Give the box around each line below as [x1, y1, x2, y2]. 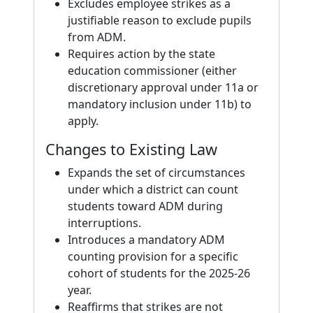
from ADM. [68, 29, 126, 45]
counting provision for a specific [68, 249, 238, 264]
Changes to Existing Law [45, 139, 217, 159]
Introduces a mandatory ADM [68, 232, 225, 247]
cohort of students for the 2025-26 [68, 265, 250, 281]
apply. [68, 113, 99, 129]
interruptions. [68, 215, 141, 231]
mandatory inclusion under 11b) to [68, 96, 252, 112]
